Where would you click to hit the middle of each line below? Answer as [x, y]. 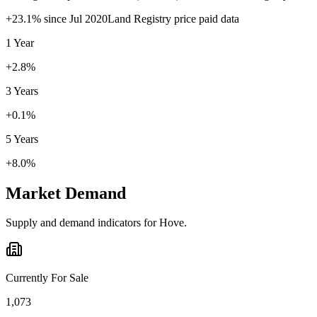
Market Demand [66, 193]
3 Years [22, 91]
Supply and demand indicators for [82, 223]
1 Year [20, 42]
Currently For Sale [47, 278]
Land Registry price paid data [173, 18]
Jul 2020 [88, 18]
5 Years [22, 139]
